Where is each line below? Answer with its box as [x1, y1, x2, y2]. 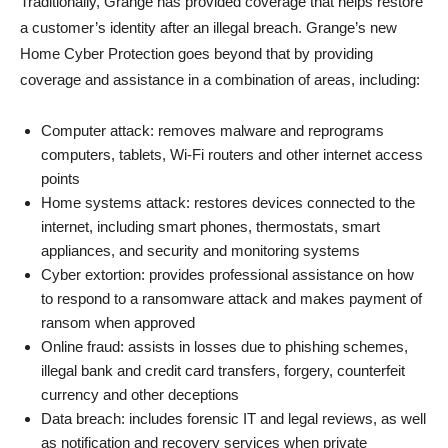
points [41, 170, 80, 188]
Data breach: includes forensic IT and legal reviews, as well [41, 410, 426, 428]
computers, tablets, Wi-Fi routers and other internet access [41, 146, 423, 164]
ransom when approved [41, 314, 195, 332]
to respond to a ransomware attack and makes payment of [41, 290, 422, 308]
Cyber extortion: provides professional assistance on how [41, 266, 414, 284]
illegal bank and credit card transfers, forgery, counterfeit [41, 362, 405, 380]
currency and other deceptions [41, 386, 239, 404]
